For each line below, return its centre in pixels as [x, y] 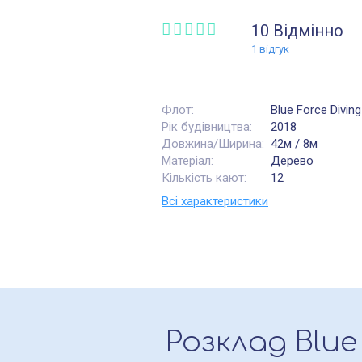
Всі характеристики [215, 201]
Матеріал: [187, 161]
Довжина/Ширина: [213, 144]
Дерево [292, 161]
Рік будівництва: [207, 127]
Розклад [230, 342]
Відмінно [308, 31]
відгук [273, 49]
